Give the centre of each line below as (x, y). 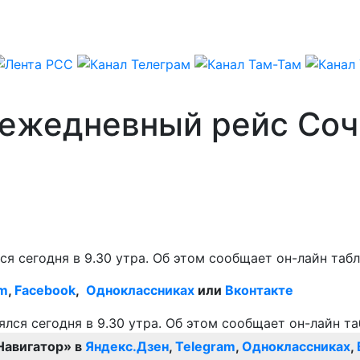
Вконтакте (259, 290)
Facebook (45, 290)
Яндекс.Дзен (127, 347)
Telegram (205, 347)
